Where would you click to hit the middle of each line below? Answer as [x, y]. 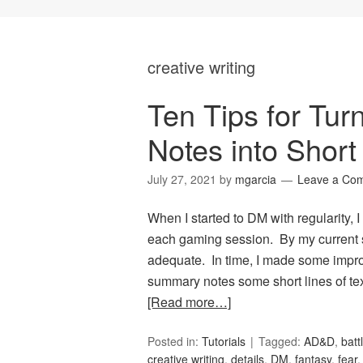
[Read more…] [189, 302]
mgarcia [256, 179]
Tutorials [224, 342]
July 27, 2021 [182, 179]
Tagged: [281, 342]
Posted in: [175, 342]
